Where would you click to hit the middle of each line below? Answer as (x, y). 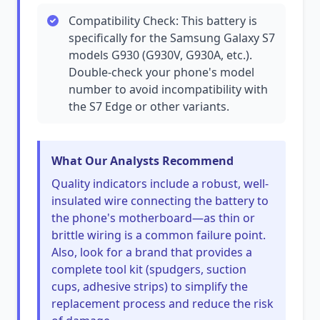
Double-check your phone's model (161, 72)
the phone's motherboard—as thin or (153, 218)
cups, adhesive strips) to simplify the (150, 286)
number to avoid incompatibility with (168, 89)
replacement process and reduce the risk (162, 304)
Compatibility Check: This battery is (163, 21)
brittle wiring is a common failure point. (159, 235)
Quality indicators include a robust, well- (160, 184)
